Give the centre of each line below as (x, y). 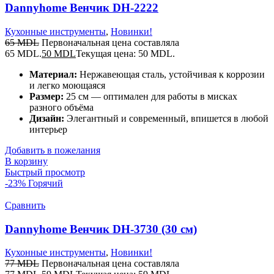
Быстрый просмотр (45, 172)
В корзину (26, 161)
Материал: (53, 74)
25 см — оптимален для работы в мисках (150, 96)
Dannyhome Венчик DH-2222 (82, 8)
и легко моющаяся (67, 85)
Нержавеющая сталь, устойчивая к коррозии (171, 74)
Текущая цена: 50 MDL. (125, 53)
